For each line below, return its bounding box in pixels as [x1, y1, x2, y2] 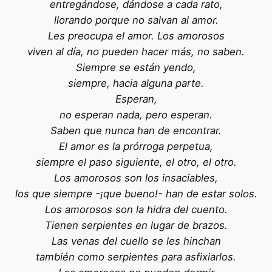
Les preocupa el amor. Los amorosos [47, 30, 225, 42]
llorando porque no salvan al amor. [53, 14, 219, 27]
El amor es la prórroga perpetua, [59, 140, 213, 153]
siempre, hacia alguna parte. [68, 77, 204, 90]
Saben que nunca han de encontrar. [50, 124, 222, 137]
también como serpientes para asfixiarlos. [36, 251, 236, 263]
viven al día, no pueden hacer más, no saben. [27, 46, 245, 58]
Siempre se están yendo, [76, 61, 196, 74]
